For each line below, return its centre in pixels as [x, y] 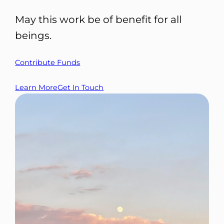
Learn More [36, 88]
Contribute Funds [48, 63]
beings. [33, 36]
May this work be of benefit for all [98, 20]
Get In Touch [81, 88]
